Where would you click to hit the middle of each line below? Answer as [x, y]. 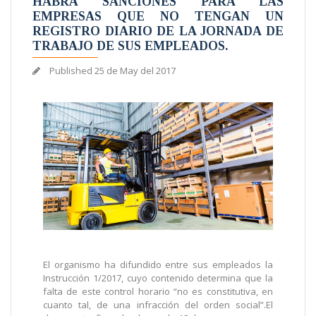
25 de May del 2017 [135, 71]
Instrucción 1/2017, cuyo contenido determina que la [158, 278]
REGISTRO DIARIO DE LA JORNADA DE [158, 31]
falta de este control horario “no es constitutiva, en [158, 292]
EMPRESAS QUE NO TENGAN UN [158, 16]
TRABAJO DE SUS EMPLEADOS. [130, 46]
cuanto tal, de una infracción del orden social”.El [158, 305]
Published [71, 71]
